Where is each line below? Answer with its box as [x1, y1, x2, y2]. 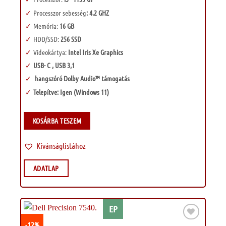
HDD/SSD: [33, 34, 61, 43]
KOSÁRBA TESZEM [32, 116, 82, 126]
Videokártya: [33, 47, 67, 57]
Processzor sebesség [33, 8, 86, 17]
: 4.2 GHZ [86, 8, 110, 17]
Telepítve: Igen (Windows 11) [33, 87, 109, 96]
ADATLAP [33, 163, 59, 173]
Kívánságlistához [36, 141, 86, 151]
